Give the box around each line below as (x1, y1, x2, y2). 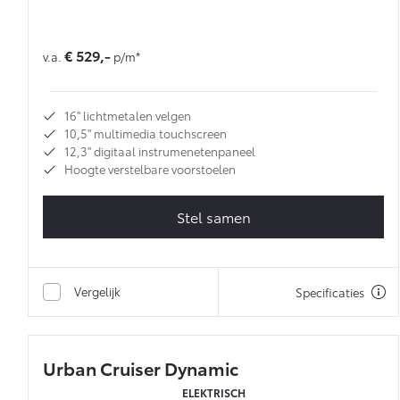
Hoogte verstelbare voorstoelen (64, 161, 236, 178)
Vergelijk (74, 283, 121, 300)
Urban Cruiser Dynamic (43, 355, 238, 381)
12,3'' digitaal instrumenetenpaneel (64, 143, 255, 160)
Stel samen (176, 206, 251, 228)
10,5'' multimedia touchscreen (64, 125, 227, 142)
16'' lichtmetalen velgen (64, 107, 191, 124)
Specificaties (296, 284, 364, 301)
